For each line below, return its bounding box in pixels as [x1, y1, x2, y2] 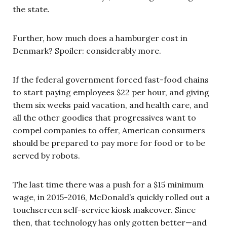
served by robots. [13, 150, 80, 161]
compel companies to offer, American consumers [13, 125, 205, 135]
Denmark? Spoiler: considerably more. [13, 45, 161, 56]
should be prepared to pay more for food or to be [13, 137, 205, 148]
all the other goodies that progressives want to [13, 112, 196, 123]
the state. [13, 4, 50, 14]
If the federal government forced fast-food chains [13, 74, 209, 85]
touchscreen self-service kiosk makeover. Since [13, 204, 196, 215]
